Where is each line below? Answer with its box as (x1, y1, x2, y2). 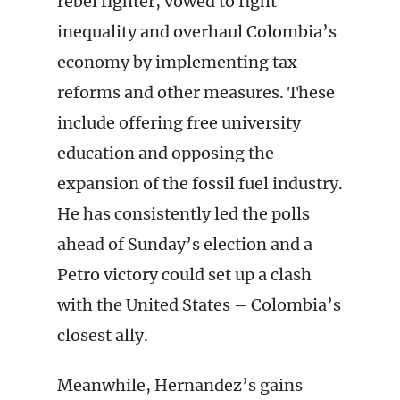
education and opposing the (57, 143, 274, 163)
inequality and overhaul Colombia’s (57, 21, 337, 42)
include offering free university (57, 112, 301, 133)
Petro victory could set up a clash (57, 264, 312, 285)
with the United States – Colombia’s (57, 295, 341, 315)
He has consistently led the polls (57, 204, 310, 224)
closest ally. (57, 325, 148, 346)
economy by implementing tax (57, 52, 297, 72)
